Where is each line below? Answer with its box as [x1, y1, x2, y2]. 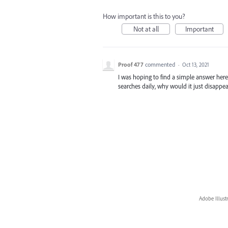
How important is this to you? [103, 12, 185, 21]
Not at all [133, 24, 159, 34]
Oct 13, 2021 [182, 61, 209, 68]
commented [145, 61, 177, 68]
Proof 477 [118, 61, 144, 68]
